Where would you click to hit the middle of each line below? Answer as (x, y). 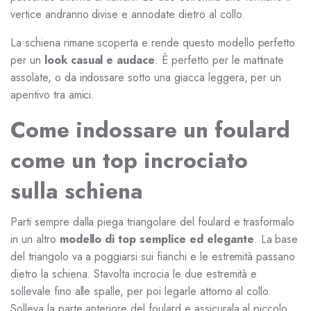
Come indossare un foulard (150, 130)
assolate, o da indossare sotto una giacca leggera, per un (146, 77)
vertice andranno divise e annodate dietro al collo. (128, 14)
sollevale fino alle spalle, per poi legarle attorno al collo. (141, 291)
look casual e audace (100, 60)
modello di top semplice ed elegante (157, 239)
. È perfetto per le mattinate (220, 60)
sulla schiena (77, 191)
